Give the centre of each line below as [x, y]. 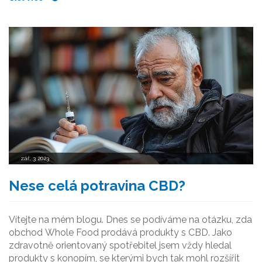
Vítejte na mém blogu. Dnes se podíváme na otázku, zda [130, 219]
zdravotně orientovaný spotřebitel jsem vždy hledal [120, 245]
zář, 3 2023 [35, 158]
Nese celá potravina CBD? [97, 185]
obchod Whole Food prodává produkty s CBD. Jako [120, 232]
